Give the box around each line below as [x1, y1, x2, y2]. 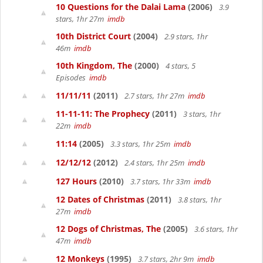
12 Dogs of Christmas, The [56, 223, 161, 234]
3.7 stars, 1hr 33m [129, 176, 194, 187]
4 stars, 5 [164, 60, 195, 71]
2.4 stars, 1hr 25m [123, 157, 188, 168]
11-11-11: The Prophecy [56, 108, 150, 119]
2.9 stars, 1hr [163, 31, 208, 42]
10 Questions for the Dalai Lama [56, 1, 186, 12]
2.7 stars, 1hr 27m [123, 90, 188, 101]
